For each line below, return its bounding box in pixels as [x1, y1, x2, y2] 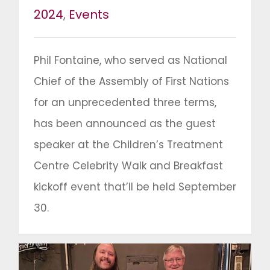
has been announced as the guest [34, 116, 216, 131]
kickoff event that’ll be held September [34, 180, 236, 195]
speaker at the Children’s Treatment [34, 137, 223, 152]
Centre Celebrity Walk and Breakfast [34, 159, 223, 174]
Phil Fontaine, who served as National [34, 53, 227, 68]
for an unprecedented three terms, [34, 95, 216, 110]
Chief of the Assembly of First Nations [34, 74, 229, 89]
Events [69, 6, 109, 24]
